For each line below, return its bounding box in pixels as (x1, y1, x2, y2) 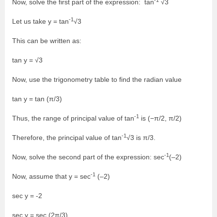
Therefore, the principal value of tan (12, 134, 122, 141)
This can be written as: (12, 37, 81, 45)
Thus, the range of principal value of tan (12, 114, 134, 122)
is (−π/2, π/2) (139, 114, 182, 122)
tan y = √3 (12, 56, 43, 64)
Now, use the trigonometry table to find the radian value (12, 76, 182, 83)
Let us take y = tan (12, 17, 69, 25)
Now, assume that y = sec (12, 172, 91, 180)
